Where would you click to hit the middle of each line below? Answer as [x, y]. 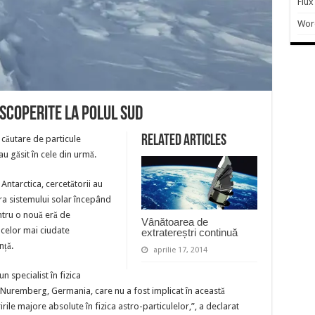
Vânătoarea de [174, 221]
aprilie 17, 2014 [180, 250]
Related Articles [184, 141]
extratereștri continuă [189, 232]
